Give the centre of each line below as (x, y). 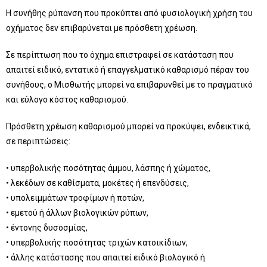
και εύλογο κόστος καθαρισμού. (67, 100)
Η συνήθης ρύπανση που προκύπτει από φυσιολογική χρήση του (129, 13)
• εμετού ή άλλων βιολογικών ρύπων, (77, 213)
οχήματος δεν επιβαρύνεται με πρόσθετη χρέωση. (102, 28)
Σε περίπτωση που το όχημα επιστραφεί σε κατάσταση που (120, 55)
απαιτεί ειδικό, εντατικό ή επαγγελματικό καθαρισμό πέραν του (128, 70)
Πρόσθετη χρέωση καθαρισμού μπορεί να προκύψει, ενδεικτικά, (128, 126)
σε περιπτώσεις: (38, 141)
